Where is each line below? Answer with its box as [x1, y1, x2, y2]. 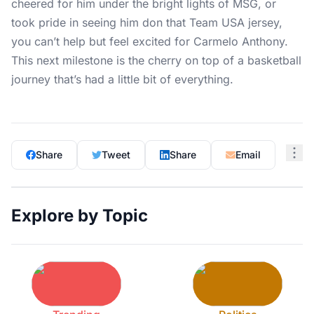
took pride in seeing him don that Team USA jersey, [11, 15, 282, 29]
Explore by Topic [11, 205, 148, 226]
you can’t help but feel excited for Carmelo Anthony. [11, 34, 288, 48]
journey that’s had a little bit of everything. [11, 72, 233, 86]
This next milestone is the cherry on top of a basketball [11, 53, 301, 67]
